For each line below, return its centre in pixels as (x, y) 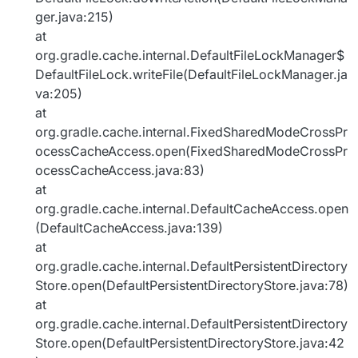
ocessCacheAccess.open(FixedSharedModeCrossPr (191, 151)
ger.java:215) (74, 17)
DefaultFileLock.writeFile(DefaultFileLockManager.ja (191, 75)
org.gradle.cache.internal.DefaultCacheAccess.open (192, 209)
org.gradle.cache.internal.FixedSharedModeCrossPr (191, 132)
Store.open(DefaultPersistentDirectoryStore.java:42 (190, 343)
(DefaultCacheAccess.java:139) (129, 228)
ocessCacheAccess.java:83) (120, 171)
